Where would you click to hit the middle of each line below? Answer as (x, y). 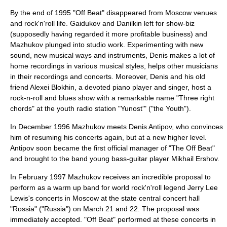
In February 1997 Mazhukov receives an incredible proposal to (110, 177)
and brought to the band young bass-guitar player (91, 159)
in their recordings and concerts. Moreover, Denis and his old (108, 77)
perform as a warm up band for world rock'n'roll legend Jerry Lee (114, 187)
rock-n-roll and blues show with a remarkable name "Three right (112, 98)
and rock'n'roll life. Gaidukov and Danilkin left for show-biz (102, 23)
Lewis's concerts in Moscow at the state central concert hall (105, 198)
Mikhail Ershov (194, 159)
